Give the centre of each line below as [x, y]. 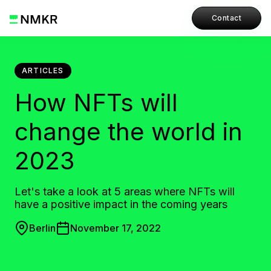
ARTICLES [43, 70]
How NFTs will [96, 103]
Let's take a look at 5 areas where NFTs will [125, 191]
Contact [226, 18]
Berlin [42, 228]
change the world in [129, 132]
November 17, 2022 [116, 228]
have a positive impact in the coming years [121, 204]
